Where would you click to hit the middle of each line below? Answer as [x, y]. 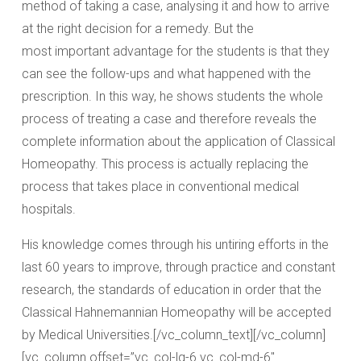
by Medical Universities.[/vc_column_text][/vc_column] [174, 335]
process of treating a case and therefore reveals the [169, 119]
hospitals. [49, 209]
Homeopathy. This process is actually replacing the [165, 164]
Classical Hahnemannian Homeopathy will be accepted [176, 312]
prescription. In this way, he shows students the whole [172, 96]
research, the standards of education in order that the [172, 290]
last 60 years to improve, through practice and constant [178, 267]
